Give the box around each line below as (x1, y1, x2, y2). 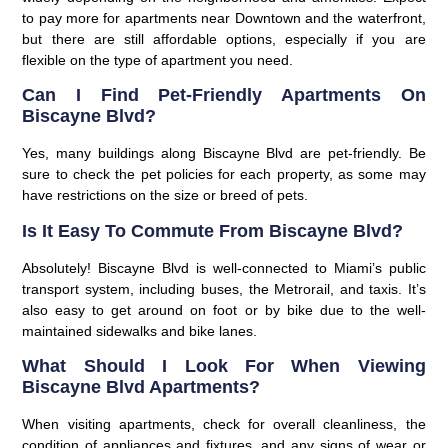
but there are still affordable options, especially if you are (22, 30, 426, 47)
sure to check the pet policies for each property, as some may (22, 166, 426, 183)
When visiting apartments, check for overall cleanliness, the (22, 415, 426, 432)
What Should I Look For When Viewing (22, 355, 426, 376)
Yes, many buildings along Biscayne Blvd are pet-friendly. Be (22, 145, 426, 162)
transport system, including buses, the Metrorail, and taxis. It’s (22, 280, 426, 297)
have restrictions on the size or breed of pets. (22, 187, 309, 204)
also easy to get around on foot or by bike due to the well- (22, 301, 426, 318)
